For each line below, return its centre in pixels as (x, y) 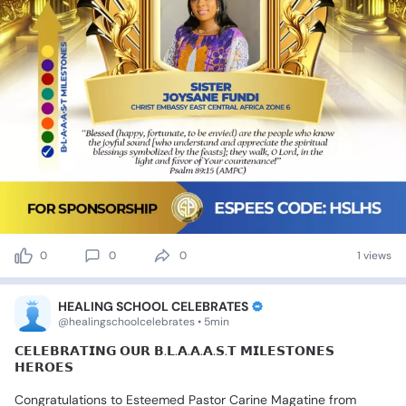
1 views (374, 256)
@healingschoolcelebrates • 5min (144, 322)
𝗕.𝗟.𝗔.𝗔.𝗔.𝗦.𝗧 (195, 351)
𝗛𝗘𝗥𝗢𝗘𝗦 (44, 367)
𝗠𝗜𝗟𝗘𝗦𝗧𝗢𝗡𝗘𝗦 (287, 351)
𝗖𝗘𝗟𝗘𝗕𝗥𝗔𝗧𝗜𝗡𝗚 (65, 351)
